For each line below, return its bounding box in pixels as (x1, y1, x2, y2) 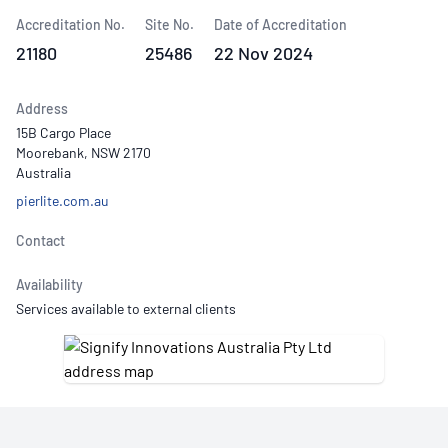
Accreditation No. (16, 16, 125, 33)
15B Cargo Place (16, 124, 111, 141)
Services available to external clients (16, 300, 236, 317)
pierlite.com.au (16, 192, 109, 209)
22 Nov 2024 (214, 42, 313, 64)
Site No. (145, 16, 194, 33)
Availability (16, 276, 83, 293)
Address (16, 100, 68, 117)
